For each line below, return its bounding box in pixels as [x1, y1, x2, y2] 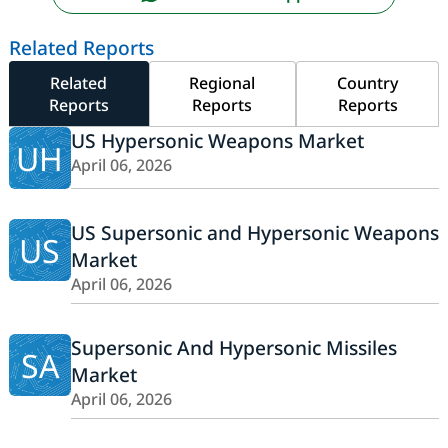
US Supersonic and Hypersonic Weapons [70, 219, 439, 247]
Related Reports [8, 34, 154, 62]
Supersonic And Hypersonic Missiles [70, 334, 397, 362]
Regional [189, 72, 256, 95]
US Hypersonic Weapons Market [70, 127, 364, 155]
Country [337, 72, 398, 95]
